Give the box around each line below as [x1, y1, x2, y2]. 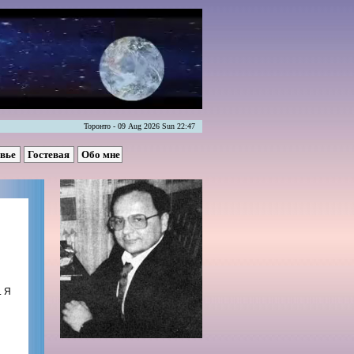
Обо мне [81, 149, 120, 160]
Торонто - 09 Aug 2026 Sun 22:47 [84, 122, 202, 130]
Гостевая [27, 149, 72, 160]
